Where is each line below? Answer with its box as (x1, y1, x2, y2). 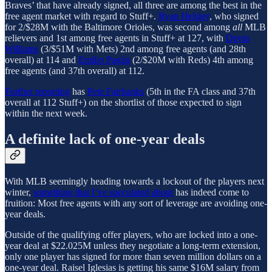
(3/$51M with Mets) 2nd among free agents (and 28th (38, 44, 246, 55)
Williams (5, 44, 38, 55)
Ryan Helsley (158, 11, 209, 22)
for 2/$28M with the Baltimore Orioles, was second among (5, 22, 233, 33)
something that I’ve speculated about (33, 187, 173, 198)
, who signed (209, 11, 259, 22)
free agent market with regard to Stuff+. (5, 11, 158, 22)
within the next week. (5, 108, 87, 119)
